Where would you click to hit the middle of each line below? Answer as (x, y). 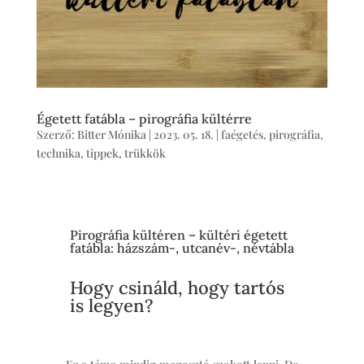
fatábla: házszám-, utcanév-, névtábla (182, 247)
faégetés (242, 134)
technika (58, 153)
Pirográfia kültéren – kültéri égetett (178, 234)
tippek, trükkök (126, 153)
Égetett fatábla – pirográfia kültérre (144, 118)
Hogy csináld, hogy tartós (177, 287)
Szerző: (56, 134)
